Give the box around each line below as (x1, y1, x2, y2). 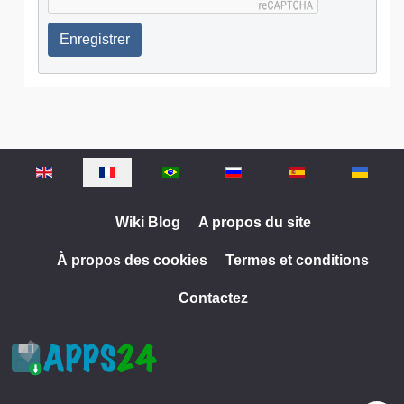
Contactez (178, 289, 248, 306)
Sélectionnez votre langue (8, 162, 175, 179)
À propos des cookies (57, 252, 207, 268)
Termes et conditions (225, 252, 369, 268)
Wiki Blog (115, 214, 180, 230)
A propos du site (197, 214, 311, 230)
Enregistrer (60, 31, 130, 47)
